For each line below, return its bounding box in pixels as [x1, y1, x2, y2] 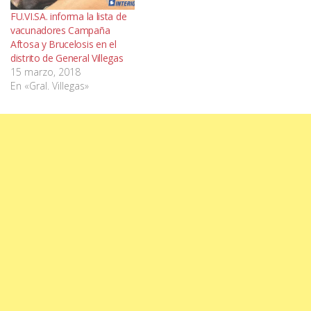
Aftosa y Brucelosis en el [10, 37, 117, 51]
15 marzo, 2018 [10, 65, 81, 78]
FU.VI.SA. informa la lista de [10, 9, 127, 23]
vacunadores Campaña [10, 23, 110, 37]
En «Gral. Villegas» [10, 78, 89, 92]
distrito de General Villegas [10, 51, 124, 65]
